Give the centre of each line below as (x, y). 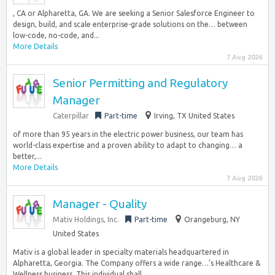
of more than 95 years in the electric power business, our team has (128, 134)
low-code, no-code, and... (56, 35)
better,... (27, 156)
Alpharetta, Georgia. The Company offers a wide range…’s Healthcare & (137, 263)
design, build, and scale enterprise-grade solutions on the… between (130, 24)
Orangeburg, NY (212, 219)
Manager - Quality (100, 204)
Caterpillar (71, 116)
